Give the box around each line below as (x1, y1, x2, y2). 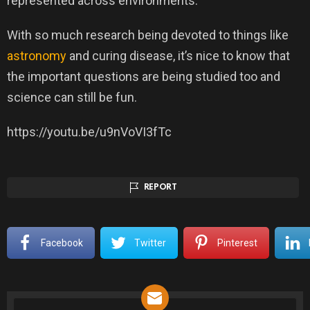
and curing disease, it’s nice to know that (66, 48, 290, 64)
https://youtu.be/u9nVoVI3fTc (7, 125, 172, 140)
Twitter (134, 237, 166, 249)
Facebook (40, 237, 83, 249)
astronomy (7, 48, 66, 64)
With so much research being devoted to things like (7, 28, 289, 43)
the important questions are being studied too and (7, 69, 280, 84)
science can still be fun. (7, 90, 137, 105)
